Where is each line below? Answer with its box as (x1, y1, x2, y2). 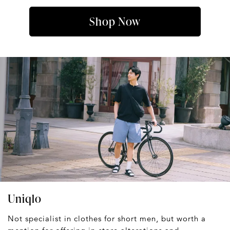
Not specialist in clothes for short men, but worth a (8, 213, 206, 223)
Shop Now (89, 13, 141, 30)
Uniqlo (8, 190, 42, 207)
